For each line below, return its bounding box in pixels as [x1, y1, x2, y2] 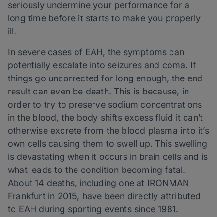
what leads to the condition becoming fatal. [8, 165, 186, 175]
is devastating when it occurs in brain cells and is [8, 152, 208, 162]
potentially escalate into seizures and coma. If [8, 60, 196, 71]
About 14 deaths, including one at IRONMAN [8, 178, 189, 188]
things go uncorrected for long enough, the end [8, 73, 203, 84]
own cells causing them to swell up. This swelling [8, 139, 207, 149]
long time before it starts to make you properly [8, 13, 201, 24]
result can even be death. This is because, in [8, 86, 189, 97]
